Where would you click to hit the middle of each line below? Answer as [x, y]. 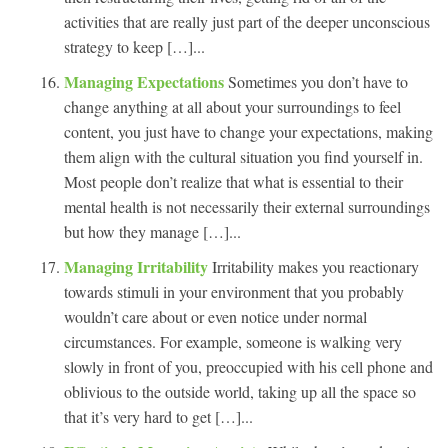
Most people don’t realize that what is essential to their [233, 181]
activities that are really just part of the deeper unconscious [247, 21]
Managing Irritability [138, 266]
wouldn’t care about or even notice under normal [215, 316]
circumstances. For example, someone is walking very [233, 341]
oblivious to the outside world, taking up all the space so [240, 391]
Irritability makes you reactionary [315, 266]
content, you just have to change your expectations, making [248, 131]
